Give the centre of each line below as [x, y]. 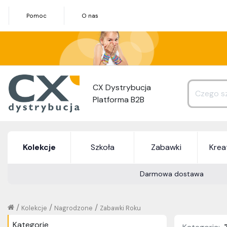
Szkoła [103, 147]
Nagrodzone [73, 208]
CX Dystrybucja [122, 87]
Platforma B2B [119, 99]
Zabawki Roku [120, 208]
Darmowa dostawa [172, 174]
